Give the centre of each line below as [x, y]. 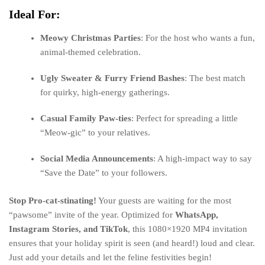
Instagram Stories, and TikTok [68, 229]
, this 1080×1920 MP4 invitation [188, 229]
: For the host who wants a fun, [198, 38]
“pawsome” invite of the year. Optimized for [92, 214]
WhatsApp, [197, 214]
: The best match [215, 78]
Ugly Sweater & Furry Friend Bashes [113, 78]
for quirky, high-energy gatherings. [105, 93]
